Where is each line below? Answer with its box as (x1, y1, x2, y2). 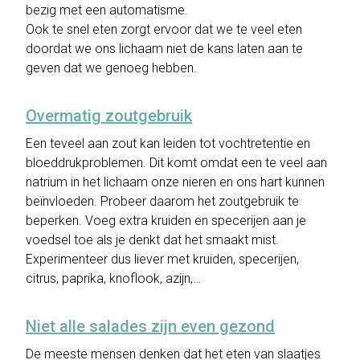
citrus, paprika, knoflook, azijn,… (26, 271, 201, 286)
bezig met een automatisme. (26, 2, 188, 18)
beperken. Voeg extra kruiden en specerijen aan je (26, 213, 306, 228)
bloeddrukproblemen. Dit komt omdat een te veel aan (26, 155, 327, 170)
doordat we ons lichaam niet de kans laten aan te (26, 41, 303, 56)
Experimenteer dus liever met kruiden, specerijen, (26, 252, 299, 267)
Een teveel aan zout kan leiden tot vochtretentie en (26, 136, 310, 151)
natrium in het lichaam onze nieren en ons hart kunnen (26, 174, 325, 190)
